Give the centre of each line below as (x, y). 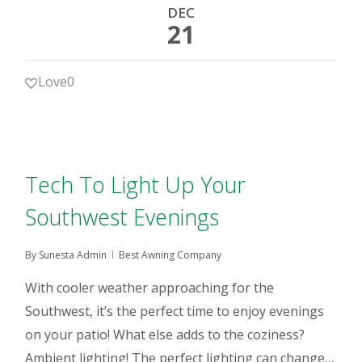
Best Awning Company (170, 255)
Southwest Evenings (122, 217)
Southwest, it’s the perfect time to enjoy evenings (175, 311)
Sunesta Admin (73, 255)
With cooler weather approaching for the (150, 288)
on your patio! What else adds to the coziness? (165, 335)
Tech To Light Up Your (136, 185)
